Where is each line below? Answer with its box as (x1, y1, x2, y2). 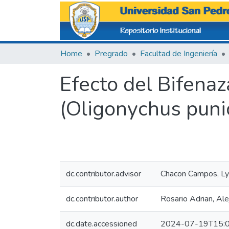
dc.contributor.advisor (66, 168, 141, 179)
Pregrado (95, 48, 128, 59)
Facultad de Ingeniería (140, 48, 217, 59)
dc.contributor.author (66, 193, 138, 204)
